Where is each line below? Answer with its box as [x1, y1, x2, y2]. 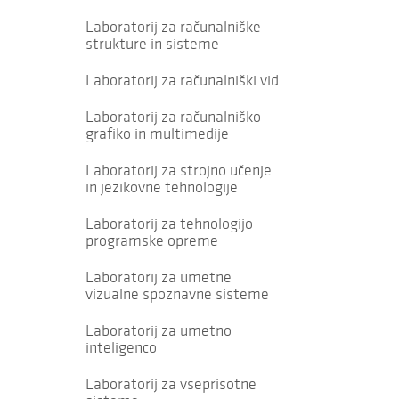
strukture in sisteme [85, 34, 219, 53]
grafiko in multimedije [85, 124, 229, 143]
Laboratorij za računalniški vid [85, 70, 279, 90]
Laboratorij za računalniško [85, 107, 261, 126]
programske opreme [85, 231, 218, 250]
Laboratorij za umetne [85, 267, 232, 287]
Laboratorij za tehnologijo [85, 214, 253, 233]
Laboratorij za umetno [85, 321, 232, 340]
